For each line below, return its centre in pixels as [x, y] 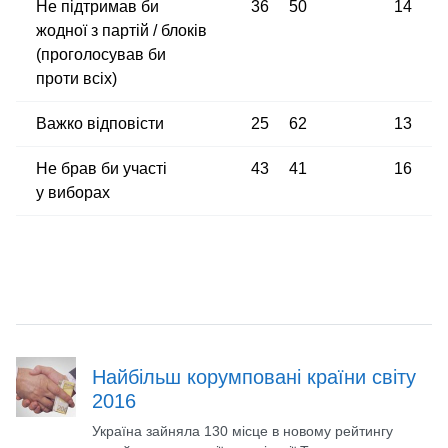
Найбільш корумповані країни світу [254, 377]
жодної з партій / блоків [121, 30]
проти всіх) [76, 78]
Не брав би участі [101, 168]
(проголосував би [101, 54]
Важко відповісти [100, 123]
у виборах [73, 192]
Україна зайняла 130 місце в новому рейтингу [242, 431]
